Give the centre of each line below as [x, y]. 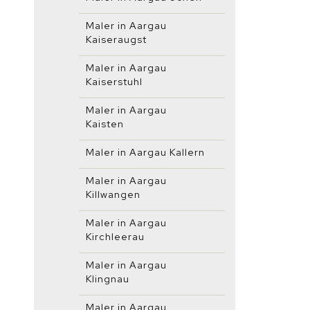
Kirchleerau [115, 237]
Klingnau [108, 279]
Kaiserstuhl [114, 82]
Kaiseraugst [116, 39]
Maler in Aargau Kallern [145, 152]
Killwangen [113, 194]
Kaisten [105, 124]
